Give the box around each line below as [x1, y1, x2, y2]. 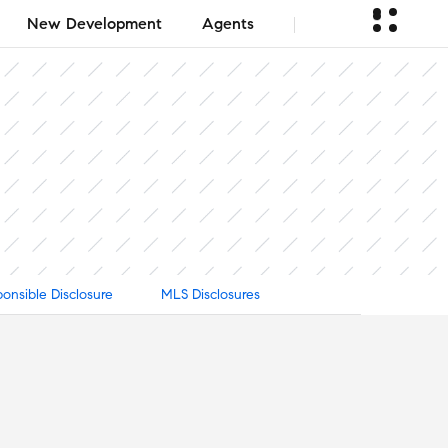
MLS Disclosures [160, 286, 260, 303]
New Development [27, 13, 162, 33]
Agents [202, 13, 254, 33]
